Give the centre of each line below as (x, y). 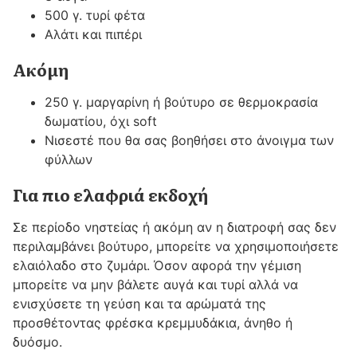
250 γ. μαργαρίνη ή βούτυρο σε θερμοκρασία (181, 102)
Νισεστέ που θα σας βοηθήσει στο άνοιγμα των (189, 140)
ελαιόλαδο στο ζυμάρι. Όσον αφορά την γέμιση (157, 265)
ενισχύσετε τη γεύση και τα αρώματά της (139, 304)
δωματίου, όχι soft (101, 121)
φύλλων (69, 159)
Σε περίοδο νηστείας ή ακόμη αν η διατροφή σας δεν (175, 227)
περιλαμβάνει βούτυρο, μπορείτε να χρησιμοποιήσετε (176, 246)
